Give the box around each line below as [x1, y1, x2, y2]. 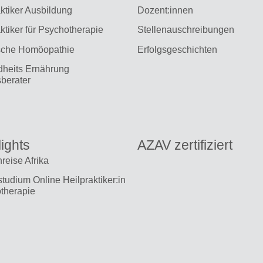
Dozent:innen [137, 5, 193, 15]
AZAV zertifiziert [137, 137, 232, 153]
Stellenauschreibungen [137, 25, 234, 35]
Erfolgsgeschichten [137, 44, 220, 55]
